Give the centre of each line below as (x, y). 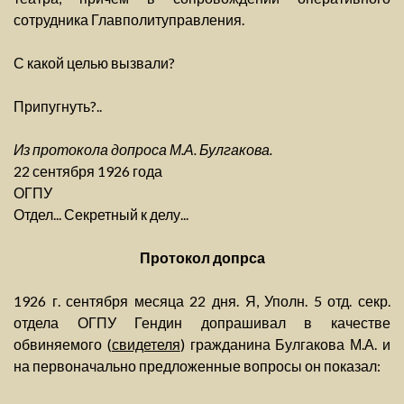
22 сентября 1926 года (88, 171)
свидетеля (146, 344)
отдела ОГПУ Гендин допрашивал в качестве (202, 323)
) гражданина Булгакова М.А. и (285, 344)
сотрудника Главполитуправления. (129, 20)
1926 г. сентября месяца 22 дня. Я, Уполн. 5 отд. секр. (202, 301)
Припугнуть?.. (58, 106)
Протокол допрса (202, 258)
